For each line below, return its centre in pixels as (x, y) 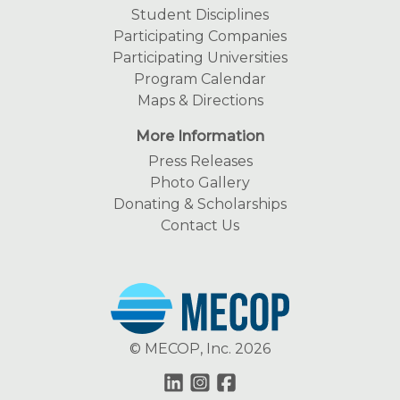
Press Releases (200, 162)
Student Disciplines (200, 15)
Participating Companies (200, 37)
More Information (200, 137)
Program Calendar (200, 79)
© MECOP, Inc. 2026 (200, 349)
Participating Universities (200, 58)
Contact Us (200, 226)
